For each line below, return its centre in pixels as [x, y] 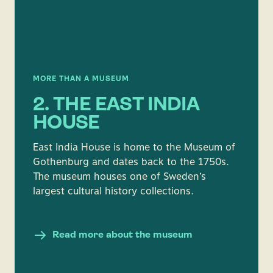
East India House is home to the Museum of [134, 147]
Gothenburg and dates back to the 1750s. [131, 162]
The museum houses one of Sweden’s [119, 176]
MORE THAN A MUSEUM [81, 79]
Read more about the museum [122, 235]
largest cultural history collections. [113, 191]
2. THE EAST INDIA [116, 105]
